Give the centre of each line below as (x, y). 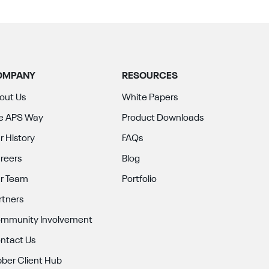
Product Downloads (162, 118)
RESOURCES (150, 76)
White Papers (150, 98)
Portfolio (139, 180)
